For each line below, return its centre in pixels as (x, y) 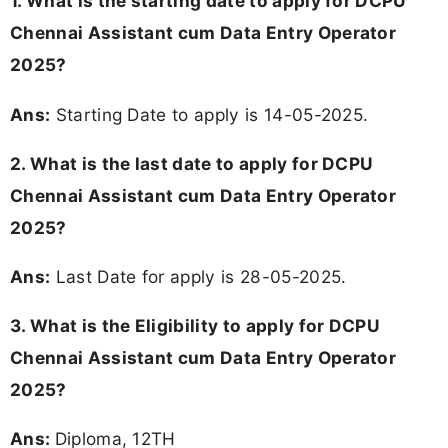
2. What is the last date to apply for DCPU (192, 163)
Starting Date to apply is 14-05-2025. (209, 114)
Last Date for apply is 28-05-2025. (198, 276)
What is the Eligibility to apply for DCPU (205, 326)
